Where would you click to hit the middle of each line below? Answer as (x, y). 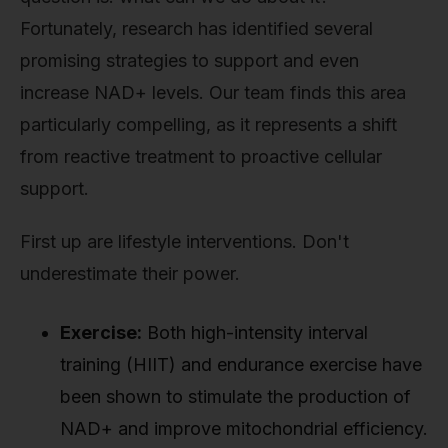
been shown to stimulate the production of (235, 397)
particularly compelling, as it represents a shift (208, 124)
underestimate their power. (130, 274)
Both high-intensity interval (255, 333)
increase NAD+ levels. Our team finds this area (213, 92)
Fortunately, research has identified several (196, 28)
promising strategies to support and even (189, 60)
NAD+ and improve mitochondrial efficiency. (244, 429)
